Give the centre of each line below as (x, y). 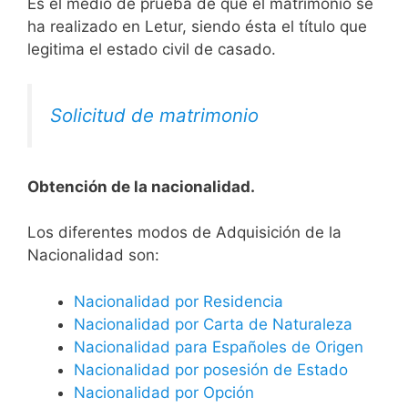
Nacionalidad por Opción (164, 392)
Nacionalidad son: (93, 255)
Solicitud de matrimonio (154, 116)
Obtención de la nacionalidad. (141, 186)
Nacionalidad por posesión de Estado (211, 369)
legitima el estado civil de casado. (152, 49)
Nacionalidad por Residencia (178, 301)
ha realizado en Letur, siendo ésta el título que (197, 26)
